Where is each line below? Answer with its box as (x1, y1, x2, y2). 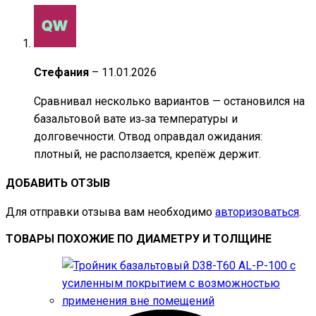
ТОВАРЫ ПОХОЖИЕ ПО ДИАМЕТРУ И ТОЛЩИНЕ (6, 232, 272, 246)
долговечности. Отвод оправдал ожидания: (34, 130, 262, 144)
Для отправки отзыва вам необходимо (6, 205, 215, 219)
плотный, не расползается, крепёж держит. (34, 147, 261, 162)
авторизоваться (215, 205, 299, 219)
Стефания (34, 66, 92, 80)
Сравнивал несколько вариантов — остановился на (34, 95, 305, 109)
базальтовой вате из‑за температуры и (34, 112, 238, 126)
